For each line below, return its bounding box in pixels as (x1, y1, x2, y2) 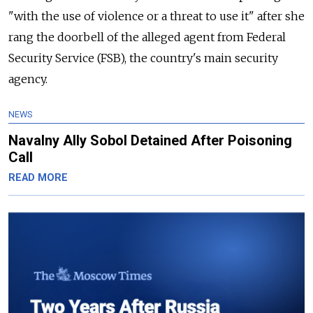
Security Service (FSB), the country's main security (8, 51, 278, 66)
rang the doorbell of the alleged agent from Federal (8, 30, 286, 45)
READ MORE (8, 172, 68, 184)
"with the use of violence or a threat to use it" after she (8, 9, 305, 24)
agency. (8, 72, 48, 87)
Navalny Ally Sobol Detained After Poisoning (8, 132, 292, 150)
